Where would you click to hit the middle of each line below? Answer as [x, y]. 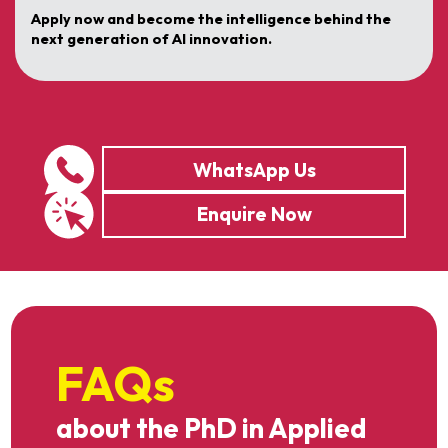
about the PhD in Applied [211, 427]
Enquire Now [254, 213]
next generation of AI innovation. [151, 38]
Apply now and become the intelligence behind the [211, 18]
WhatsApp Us [254, 169]
